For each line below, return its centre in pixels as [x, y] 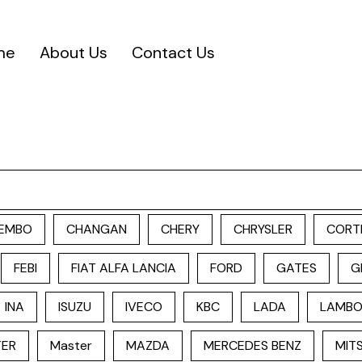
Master [71, 345]
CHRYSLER [263, 229]
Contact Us [173, 53]
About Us [74, 53]
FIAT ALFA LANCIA [124, 268]
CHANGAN [97, 229]
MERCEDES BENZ [253, 345]
